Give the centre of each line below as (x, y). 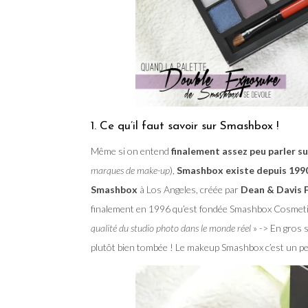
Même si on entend (131, 151)
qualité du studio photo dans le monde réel (171, 228)
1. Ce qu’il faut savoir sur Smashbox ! (185, 126)
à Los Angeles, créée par (188, 189)
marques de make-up (130, 170)
